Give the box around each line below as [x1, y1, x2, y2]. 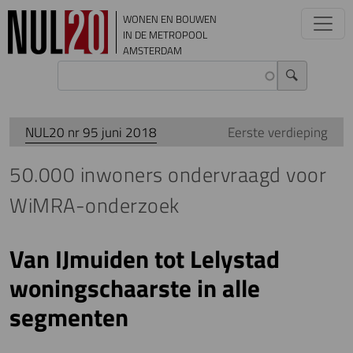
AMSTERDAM [123, 43, 182, 58]
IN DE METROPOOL [123, 27, 207, 43]
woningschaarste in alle [9, 269, 260, 307]
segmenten [9, 299, 128, 336]
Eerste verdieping [228, 122, 328, 143]
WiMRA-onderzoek [9, 190, 180, 221]
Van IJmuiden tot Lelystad [9, 240, 280, 278]
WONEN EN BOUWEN [123, 11, 217, 27]
